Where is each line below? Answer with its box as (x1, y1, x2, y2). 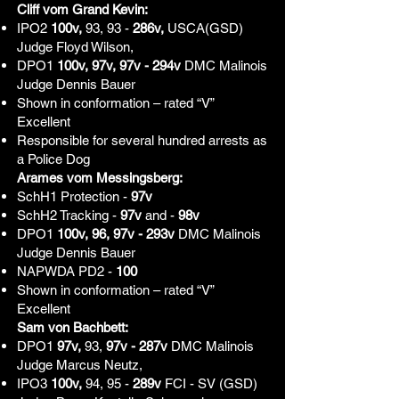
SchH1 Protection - (17, 189, 131, 204)
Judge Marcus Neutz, (17, 357, 142, 372)
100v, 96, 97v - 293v (57, 226, 175, 241)
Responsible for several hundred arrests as (17, 133, 267, 148)
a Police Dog (17, 151, 90, 167)
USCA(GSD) (164, 20, 243, 36)
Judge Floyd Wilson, (17, 39, 134, 54)
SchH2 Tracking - (17, 208, 120, 223)
